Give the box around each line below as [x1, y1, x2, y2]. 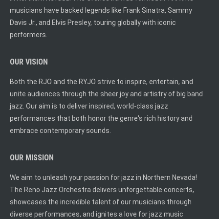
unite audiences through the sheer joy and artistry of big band [10, 89, 203, 98]
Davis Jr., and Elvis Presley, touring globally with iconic [10, 18, 176, 26]
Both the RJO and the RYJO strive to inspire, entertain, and [10, 77, 193, 86]
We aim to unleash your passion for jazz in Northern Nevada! [10, 173, 197, 181]
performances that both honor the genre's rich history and [10, 114, 193, 122]
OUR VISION [10, 57, 48, 66]
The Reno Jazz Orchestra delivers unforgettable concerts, [10, 185, 194, 194]
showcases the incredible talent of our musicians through [10, 197, 192, 206]
